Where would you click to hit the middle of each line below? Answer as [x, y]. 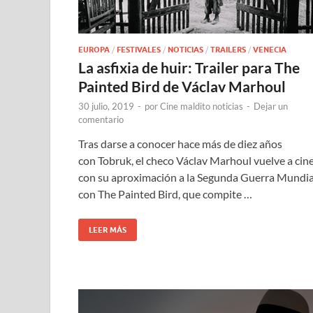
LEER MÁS [108, 230]
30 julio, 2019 [106, 107]
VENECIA [270, 50]
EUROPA [94, 50]
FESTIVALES [139, 50]
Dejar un [271, 107]
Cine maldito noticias [202, 107]
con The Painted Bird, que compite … [165, 194]
